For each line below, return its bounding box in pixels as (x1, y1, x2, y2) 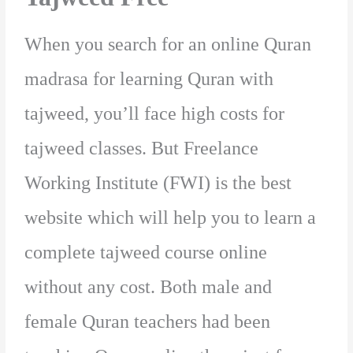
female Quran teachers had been (24, 310, 271, 332)
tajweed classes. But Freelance (24, 137, 259, 158)
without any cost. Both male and (24, 276, 273, 297)
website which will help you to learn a (24, 206, 317, 228)
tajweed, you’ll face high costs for (24, 102, 285, 124)
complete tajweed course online (24, 241, 268, 262)
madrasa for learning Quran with (24, 68, 274, 89)
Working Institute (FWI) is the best (24, 172, 292, 193)
